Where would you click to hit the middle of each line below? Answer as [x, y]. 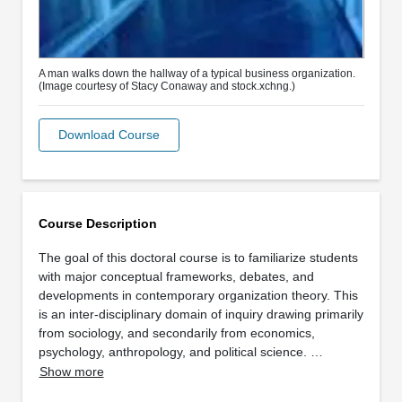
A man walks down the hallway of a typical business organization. [197, 73]
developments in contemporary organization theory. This [198, 295]
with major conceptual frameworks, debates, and [176, 276]
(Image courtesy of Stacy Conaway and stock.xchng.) [166, 86]
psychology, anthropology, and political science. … [180, 351]
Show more [71, 371]
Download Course [109, 134]
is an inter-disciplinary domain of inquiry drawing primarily [201, 314]
